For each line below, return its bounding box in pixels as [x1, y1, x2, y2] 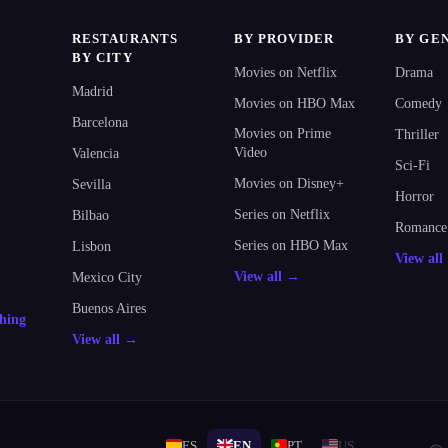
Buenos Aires [72, 301, 147, 316]
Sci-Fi [395, 158, 431, 173]
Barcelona [72, 115, 129, 130]
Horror [395, 189, 435, 204]
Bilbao [72, 208, 110, 223]
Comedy [395, 96, 443, 111]
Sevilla [72, 177, 112, 192]
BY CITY [72, 50, 133, 65]
